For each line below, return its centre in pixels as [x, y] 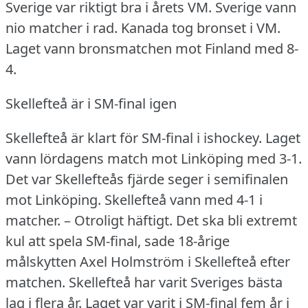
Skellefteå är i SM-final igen [91, 103]
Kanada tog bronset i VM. [201, 27]
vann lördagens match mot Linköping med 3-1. [154, 158]
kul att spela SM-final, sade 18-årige [118, 241]
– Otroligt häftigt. [118, 220]
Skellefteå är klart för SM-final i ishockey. [134, 137]
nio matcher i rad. [62, 27]
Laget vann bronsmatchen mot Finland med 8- [152, 48]
